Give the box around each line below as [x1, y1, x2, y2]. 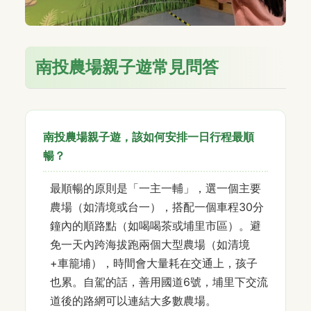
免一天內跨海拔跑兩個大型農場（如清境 [50, 237, 250, 251]
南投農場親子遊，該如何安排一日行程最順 [43, 129, 254, 144]
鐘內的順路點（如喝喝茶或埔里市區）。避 [50, 218, 261, 233]
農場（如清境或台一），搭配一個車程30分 [50, 199, 264, 214]
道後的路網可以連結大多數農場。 [50, 293, 217, 308]
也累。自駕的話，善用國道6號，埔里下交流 [50, 274, 268, 289]
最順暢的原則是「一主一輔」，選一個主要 [50, 180, 261, 195]
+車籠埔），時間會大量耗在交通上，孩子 [50, 255, 258, 270]
